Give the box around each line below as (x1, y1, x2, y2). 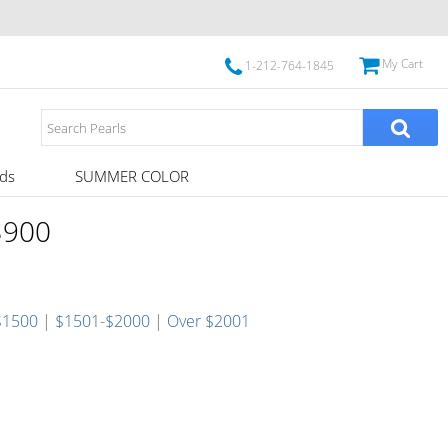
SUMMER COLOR (74, 166, 189, 186)
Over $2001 (167, 310, 250, 332)
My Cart (381, 55, 423, 72)
